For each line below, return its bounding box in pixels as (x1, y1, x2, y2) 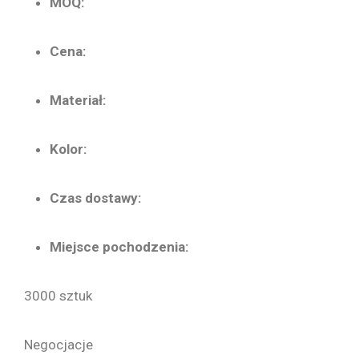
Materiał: (50, 92, 106, 108)
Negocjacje (24, 337, 93, 353)
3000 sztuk (24, 288, 92, 304)
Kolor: (50, 141, 87, 157)
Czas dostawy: (50, 190, 141, 206)
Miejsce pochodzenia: (50, 239, 188, 255)
